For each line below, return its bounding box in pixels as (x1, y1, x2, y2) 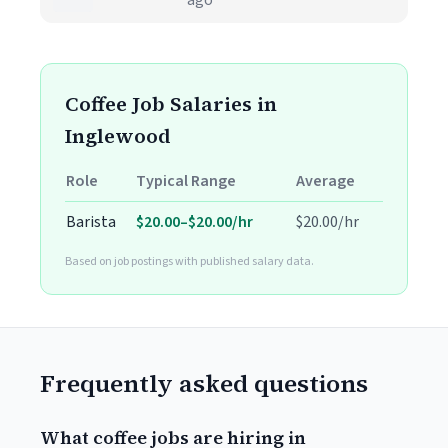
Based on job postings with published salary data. (65, 253, 314, 270)
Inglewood (65, 122, 171, 150)
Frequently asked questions (40, 367, 368, 400)
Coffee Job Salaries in (65, 90, 277, 118)
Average (296, 170, 355, 192)
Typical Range (136, 170, 236, 192)
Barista (66, 211, 116, 233)
